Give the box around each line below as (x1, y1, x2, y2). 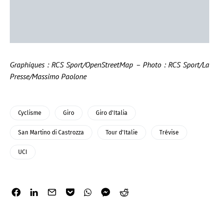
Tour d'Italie (106, 129, 138, 136)
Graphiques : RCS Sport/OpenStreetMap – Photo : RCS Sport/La (10, 60, 209, 69)
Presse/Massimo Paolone (10, 71, 87, 81)
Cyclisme (18, 109, 42, 116)
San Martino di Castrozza (18, 129, 84, 136)
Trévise (159, 129, 179, 136)
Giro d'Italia (96, 109, 128, 116)
